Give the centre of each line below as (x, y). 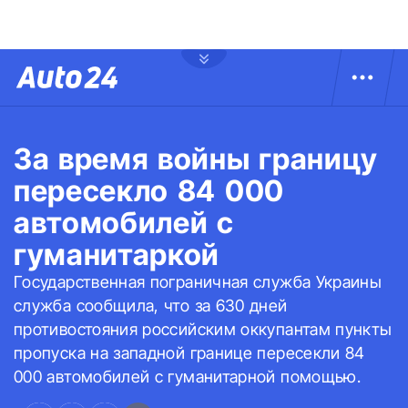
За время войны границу (196, 159)
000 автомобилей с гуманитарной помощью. (188, 377)
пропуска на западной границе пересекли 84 (189, 353)
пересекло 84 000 (149, 191)
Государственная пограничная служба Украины (198, 282)
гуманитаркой (117, 255)
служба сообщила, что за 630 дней (151, 306)
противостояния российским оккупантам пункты (203, 329)
